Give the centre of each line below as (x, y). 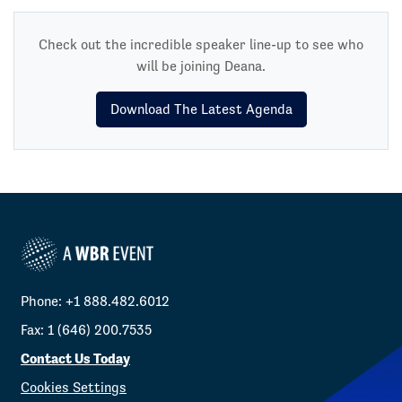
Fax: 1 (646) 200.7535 (86, 330)
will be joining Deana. (201, 66)
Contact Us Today (75, 359)
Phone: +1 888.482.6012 (97, 301)
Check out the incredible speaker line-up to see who (201, 44)
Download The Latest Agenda (201, 109)
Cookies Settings (74, 388)
